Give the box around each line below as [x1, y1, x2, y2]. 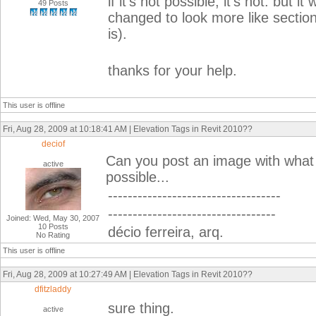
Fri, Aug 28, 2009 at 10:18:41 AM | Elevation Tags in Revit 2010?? [3, 124, 253, 134]
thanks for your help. [108, 63, 237, 78]
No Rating [36, 231, 71, 239]
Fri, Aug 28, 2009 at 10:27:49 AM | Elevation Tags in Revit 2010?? [3, 269, 253, 279]
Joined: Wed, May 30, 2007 [6, 214, 100, 222]
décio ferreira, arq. [108, 224, 224, 240]
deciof [42, 139, 65, 149]
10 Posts [38, 222, 68, 231]
